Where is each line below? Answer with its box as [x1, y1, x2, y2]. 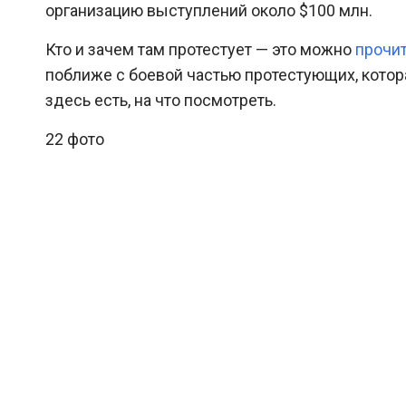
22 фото [45, 130, 104, 149]
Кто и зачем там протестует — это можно [45, 40, 355, 59]
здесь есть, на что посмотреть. [45, 91, 276, 110]
